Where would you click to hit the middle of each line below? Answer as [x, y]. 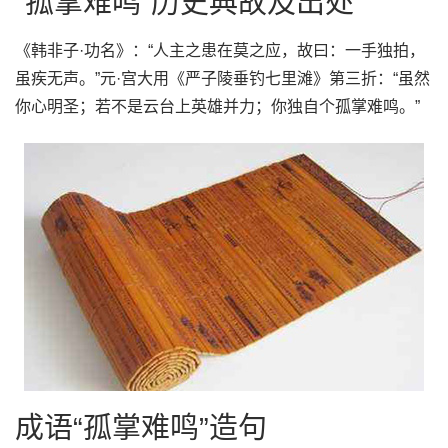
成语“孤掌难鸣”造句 [141, 428]
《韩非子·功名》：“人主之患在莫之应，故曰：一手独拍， [220, 50]
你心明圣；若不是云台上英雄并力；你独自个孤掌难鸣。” [217, 106]
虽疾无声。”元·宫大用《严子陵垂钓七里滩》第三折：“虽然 [222, 78]
